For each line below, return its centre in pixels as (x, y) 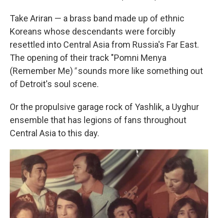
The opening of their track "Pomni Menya (88, 58)
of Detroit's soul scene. (54, 84)
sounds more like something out (139, 71)
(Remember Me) (41, 71)
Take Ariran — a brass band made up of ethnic (97, 18)
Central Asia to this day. (54, 133)
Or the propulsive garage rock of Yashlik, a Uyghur (104, 107)
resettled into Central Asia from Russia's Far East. (104, 45)
